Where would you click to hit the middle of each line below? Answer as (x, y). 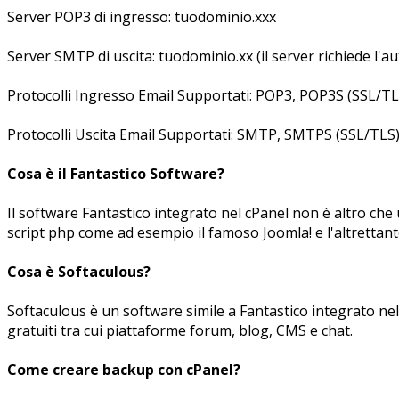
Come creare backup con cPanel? (124, 369)
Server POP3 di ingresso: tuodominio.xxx (142, 16)
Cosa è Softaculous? (79, 271)
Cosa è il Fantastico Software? (116, 173)
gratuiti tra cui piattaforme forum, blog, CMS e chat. (180, 330)
